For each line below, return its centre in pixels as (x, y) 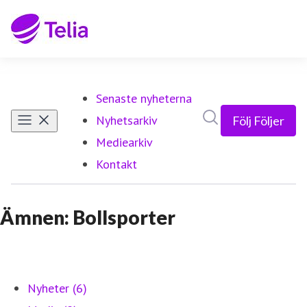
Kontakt (116, 164)
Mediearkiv (124, 142)
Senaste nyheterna (144, 98)
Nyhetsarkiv (126, 120)
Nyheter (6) (57, 288)
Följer (269, 121)
